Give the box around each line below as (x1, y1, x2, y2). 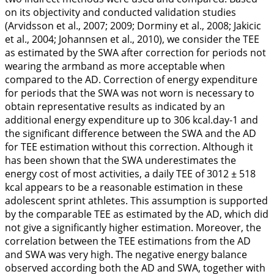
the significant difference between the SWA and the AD (5, 127, 256, 140)
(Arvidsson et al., (5, 19, 83, 32)
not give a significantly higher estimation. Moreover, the (5, 221, 261, 234)
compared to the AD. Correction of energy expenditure (5, 73, 257, 86)
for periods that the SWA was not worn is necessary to (5, 86, 254, 100)
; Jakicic (229, 19, 261, 32)
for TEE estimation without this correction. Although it (5, 140, 253, 154)
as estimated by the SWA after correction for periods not (5, 46, 266, 59)
